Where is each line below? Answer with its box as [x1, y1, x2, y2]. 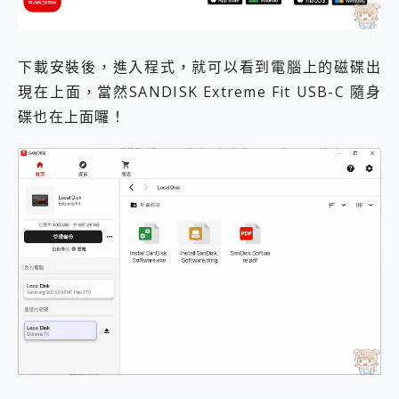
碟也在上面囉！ [18, 106, 126, 126]
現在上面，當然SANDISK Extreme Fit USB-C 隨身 [18, 81, 381, 102]
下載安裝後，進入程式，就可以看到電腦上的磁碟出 [18, 56, 381, 77]
